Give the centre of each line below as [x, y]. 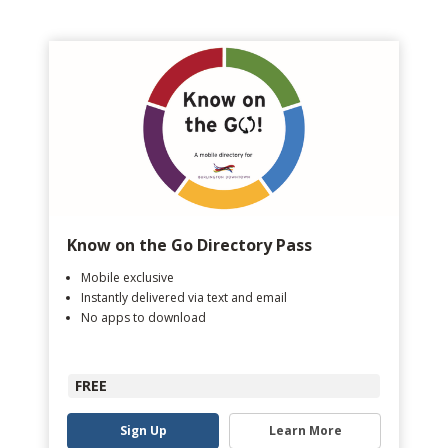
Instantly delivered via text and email [184, 297]
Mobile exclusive [127, 277]
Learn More [305, 430]
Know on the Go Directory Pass [189, 245]
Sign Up [143, 430]
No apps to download [143, 317]
